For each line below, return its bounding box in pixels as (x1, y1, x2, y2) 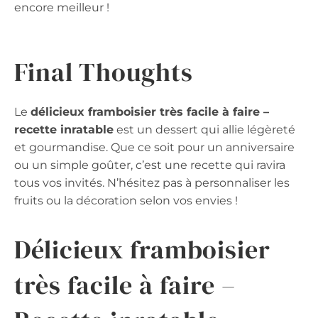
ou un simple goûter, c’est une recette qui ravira (14, 158, 285, 172)
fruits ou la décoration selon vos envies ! (14, 194, 238, 208)
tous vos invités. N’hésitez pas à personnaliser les (14, 176, 290, 190)
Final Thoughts (14, 55, 193, 90)
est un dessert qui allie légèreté (114, 123, 295, 137)
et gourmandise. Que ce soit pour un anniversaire (14, 141, 295, 155)
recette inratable (14, 123, 114, 137)
